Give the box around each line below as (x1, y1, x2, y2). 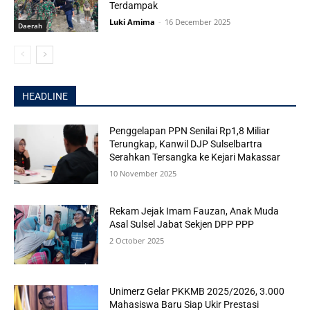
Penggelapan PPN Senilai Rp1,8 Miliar (109, 125, 271, 137)
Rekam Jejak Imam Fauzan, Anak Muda (109, 205, 280, 217)
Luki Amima (109, 16, 156, 27)
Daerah (18, 21, 42, 31)
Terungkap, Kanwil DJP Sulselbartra (109, 138, 263, 150)
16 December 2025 (165, 16, 231, 27)
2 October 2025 (109, 235, 165, 246)
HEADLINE (22, 91, 68, 102)
